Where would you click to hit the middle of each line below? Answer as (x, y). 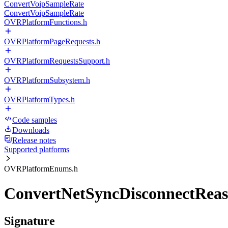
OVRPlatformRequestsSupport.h (57, 61)
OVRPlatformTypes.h (39, 99)
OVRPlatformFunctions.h (46, 22)
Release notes (34, 140)
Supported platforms (37, 149)
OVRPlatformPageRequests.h (52, 41)
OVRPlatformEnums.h (41, 169)
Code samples (35, 120)
